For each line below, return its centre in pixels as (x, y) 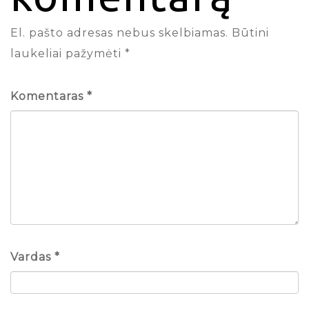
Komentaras (49, 96)
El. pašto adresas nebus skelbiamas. (119, 32)
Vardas (32, 257)
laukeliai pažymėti (68, 53)
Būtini (250, 32)
